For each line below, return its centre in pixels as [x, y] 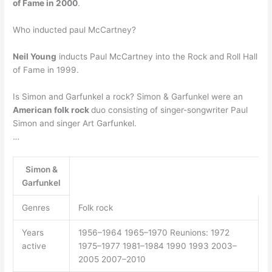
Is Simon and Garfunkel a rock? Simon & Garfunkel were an [128, 96]
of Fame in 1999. [46, 70]
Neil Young [35, 56]
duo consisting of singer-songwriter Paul [170, 110]
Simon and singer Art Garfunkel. [75, 123]
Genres [36, 207]
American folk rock [52, 110]
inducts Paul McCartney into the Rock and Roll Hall [157, 56]
